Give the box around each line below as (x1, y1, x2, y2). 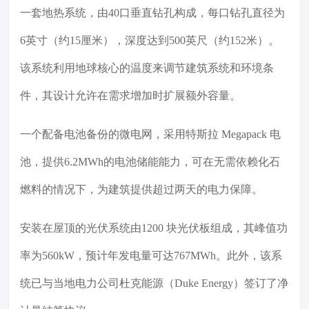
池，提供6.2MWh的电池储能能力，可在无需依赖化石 (20, 156, 280, 168)
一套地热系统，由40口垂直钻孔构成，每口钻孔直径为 (20, 7, 285, 19)
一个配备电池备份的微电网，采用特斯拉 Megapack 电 (20, 128, 281, 141)
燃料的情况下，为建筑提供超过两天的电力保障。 (20, 183, 263, 196)
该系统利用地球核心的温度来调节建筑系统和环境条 (20, 62, 274, 74)
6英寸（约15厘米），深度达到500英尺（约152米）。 (20, 34, 279, 47)
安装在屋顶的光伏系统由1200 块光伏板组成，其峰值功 (20, 222, 288, 235)
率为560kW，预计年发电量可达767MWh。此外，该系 (20, 250, 282, 262)
